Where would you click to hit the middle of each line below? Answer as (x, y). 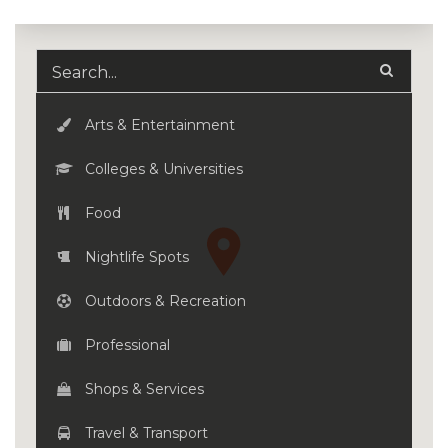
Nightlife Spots (134, 257)
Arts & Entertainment (157, 125)
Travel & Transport (144, 433)
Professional (125, 345)
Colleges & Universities (161, 169)
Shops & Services (142, 389)
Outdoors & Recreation (163, 301)
